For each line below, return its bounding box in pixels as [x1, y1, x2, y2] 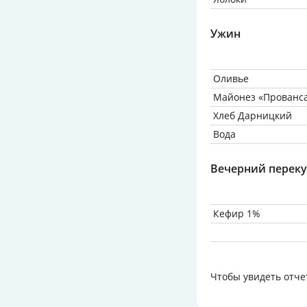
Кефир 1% [213, 207, 260, 220]
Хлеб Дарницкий [213, 109, 292, 122]
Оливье [213, 72, 249, 85]
